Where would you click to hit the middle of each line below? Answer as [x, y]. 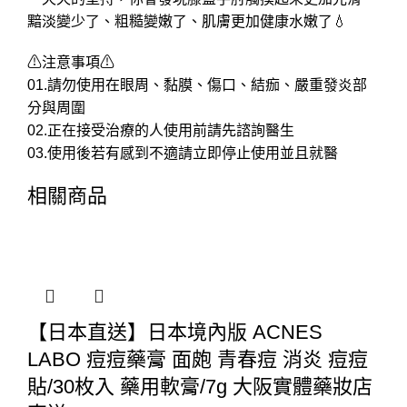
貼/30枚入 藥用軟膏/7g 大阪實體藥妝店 [200, 387]
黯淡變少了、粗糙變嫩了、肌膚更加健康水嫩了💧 [187, 22]
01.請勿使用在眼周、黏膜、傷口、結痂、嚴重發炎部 [197, 85]
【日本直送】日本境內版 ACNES [175, 333]
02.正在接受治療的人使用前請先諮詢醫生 [161, 131]
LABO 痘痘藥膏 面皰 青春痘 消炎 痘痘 [198, 360]
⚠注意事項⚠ [71, 63]
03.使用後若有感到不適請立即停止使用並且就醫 [183, 154]
